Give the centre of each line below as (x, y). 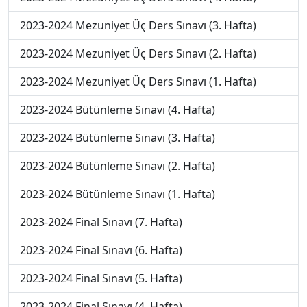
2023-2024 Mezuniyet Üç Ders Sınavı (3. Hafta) (138, 25)
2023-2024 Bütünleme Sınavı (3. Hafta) (118, 138)
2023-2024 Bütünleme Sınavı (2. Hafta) (118, 166)
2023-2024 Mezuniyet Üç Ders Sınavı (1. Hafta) (138, 82)
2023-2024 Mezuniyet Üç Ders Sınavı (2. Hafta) (138, 53)
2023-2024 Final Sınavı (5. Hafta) (101, 278)
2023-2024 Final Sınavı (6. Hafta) (101, 250)
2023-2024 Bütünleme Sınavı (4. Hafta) (118, 110)
